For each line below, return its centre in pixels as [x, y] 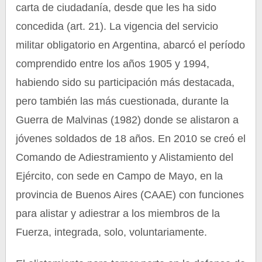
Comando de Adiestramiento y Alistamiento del [125, 157]
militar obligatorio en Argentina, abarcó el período [131, 45]
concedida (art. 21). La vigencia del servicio [117, 26]
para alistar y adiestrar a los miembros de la [118, 213]
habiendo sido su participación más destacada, [125, 82]
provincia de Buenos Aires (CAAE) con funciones [130, 195]
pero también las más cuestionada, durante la [123, 101]
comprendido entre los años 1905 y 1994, [113, 64]
